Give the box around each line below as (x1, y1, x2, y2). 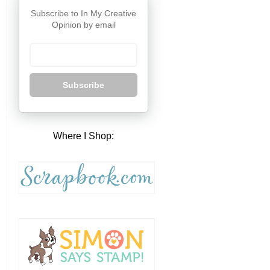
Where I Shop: (53, 131, 114, 142)
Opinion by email (51, 20, 116, 30)
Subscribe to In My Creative (31, 8, 136, 19)
